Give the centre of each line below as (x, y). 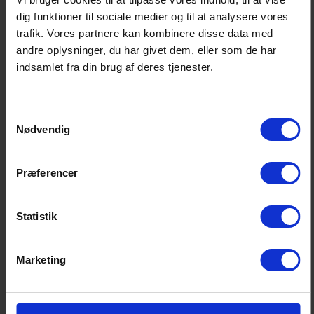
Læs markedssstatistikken (87, 179)
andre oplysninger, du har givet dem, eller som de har (146, 50)
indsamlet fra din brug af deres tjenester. (115, 67)
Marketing (41, 259)
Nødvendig (43, 129)
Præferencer (47, 172)
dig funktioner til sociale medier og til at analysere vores (152, 16)
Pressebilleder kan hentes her (115, 258)
